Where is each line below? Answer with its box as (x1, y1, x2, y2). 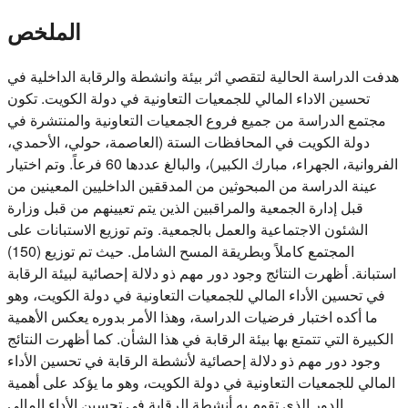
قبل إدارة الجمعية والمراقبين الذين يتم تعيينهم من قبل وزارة (7, 196, 363, 218)
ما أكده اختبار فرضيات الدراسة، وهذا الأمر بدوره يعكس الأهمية (7, 305, 378, 327)
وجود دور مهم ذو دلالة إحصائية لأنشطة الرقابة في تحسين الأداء (7, 349, 381, 371)
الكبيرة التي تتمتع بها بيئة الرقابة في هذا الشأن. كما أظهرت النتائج (7, 327, 393, 349)
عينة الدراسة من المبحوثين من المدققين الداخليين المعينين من (7, 174, 378, 196)
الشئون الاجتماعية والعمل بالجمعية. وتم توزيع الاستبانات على (7, 218, 368, 240)
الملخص (7, 15, 81, 46)
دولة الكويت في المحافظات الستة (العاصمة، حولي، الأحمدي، (7, 130, 370, 152)
